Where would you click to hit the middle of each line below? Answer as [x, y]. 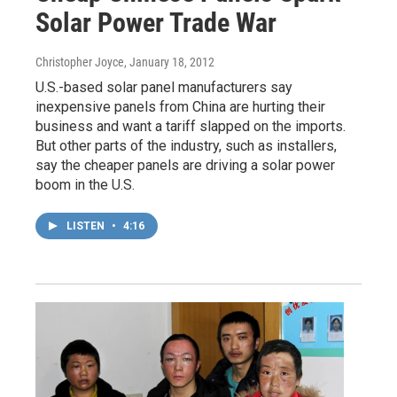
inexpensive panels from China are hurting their [180, 107]
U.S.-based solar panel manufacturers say [164, 88]
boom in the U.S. [85, 185]
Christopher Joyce [80, 62]
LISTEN [87, 226]
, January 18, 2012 [169, 62]
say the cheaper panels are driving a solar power [185, 166]
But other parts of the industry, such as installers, [186, 146]
